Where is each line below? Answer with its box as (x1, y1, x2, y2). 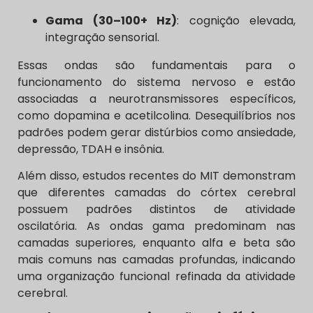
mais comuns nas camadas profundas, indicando (17, 251, 296, 268)
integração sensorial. (45, 29, 159, 45)
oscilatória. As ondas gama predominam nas (17, 217, 296, 234)
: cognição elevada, (177, 12, 296, 29)
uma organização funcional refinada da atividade (17, 268, 296, 284)
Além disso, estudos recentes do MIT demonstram (17, 167, 296, 184)
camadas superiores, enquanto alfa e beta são (17, 234, 296, 251)
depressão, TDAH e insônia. (17, 140, 164, 157)
